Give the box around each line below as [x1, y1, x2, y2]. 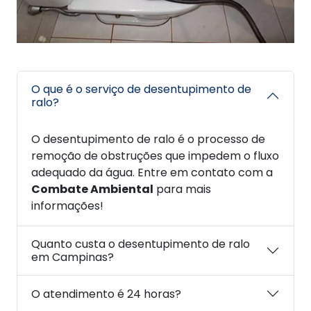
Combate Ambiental [31, 181, 153, 198]
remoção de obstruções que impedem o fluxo [31, 148, 279, 165]
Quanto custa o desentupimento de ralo [31, 236, 250, 253]
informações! [31, 198, 103, 215]
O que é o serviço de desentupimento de [31, 81, 251, 98]
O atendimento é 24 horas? [31, 285, 181, 302]
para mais [153, 181, 211, 198]
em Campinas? [31, 249, 114, 266]
